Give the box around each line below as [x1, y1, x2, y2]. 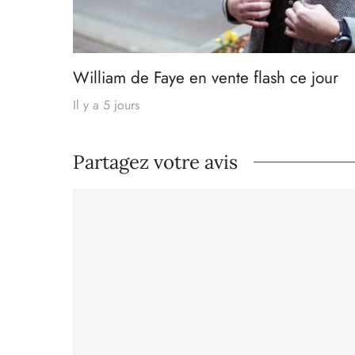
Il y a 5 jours [73, 96, 139, 115]
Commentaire [72, 188, 152, 209]
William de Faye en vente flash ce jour [73, 66, 338, 90]
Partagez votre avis [73, 149, 238, 174]
